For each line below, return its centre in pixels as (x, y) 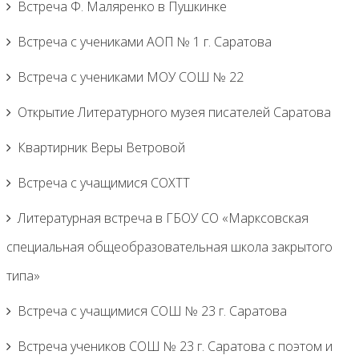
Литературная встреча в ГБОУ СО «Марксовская (163, 218)
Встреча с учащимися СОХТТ (104, 183)
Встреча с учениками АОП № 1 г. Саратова (145, 42)
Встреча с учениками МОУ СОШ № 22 (131, 77)
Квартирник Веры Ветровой (101, 147)
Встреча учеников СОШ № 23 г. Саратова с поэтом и (175, 346)
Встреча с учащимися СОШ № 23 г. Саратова (152, 311)
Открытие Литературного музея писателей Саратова (174, 112)
